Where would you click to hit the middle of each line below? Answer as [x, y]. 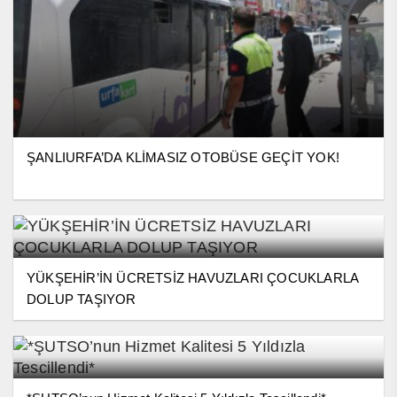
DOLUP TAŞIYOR [82, 299]
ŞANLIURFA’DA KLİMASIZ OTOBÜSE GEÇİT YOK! [183, 157]
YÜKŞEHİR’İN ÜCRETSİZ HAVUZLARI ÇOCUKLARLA [193, 277]
